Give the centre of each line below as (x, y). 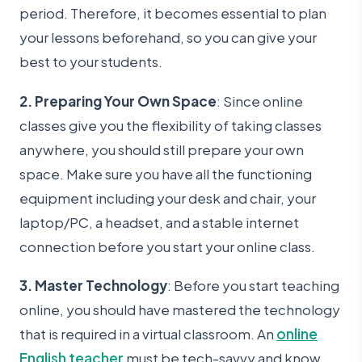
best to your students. (91, 62)
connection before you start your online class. (167, 246)
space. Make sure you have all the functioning (166, 173)
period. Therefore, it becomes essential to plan (173, 13)
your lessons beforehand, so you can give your (168, 38)
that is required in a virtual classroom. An (148, 333)
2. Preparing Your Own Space (118, 101)
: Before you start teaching (253, 285)
